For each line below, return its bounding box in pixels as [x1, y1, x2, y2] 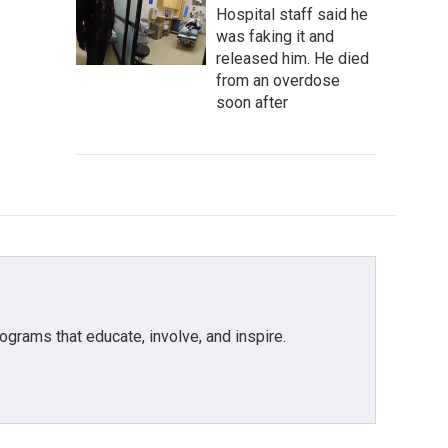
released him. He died [216, 49, 369, 68]
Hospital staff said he [216, 5, 368, 24]
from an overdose [216, 71, 340, 90]
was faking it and [216, 27, 334, 46]
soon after [216, 93, 288, 112]
